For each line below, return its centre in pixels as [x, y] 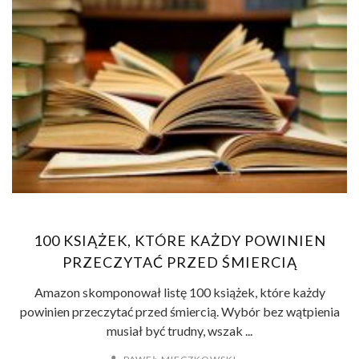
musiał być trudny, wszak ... [179, 331]
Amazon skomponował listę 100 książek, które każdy [179, 292]
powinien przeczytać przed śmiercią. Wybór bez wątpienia [179, 311]
